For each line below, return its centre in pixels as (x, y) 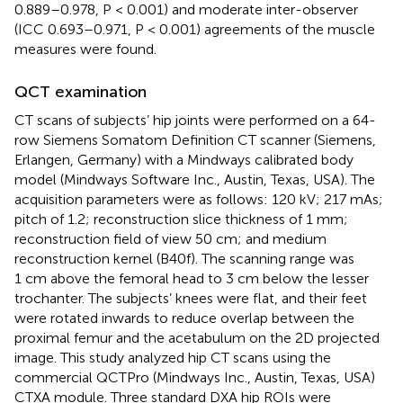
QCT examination (81, 91)
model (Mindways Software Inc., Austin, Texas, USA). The (195, 179)
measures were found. (85, 49)
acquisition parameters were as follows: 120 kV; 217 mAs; (199, 199)
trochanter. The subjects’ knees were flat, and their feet (191, 298)
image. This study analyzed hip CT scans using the (173, 357)
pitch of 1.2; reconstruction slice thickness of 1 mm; (181, 219)
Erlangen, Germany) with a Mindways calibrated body (184, 159)
